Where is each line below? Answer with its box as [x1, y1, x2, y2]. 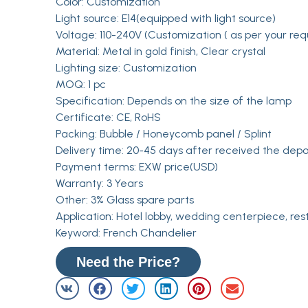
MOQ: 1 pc [55, 77, 106, 91]
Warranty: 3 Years [55, 176, 143, 190]
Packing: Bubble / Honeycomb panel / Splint [55, 126, 272, 140]
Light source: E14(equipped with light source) [55, 11, 276, 25]
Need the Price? [76, 254, 180, 269]
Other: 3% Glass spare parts [55, 192, 194, 206]
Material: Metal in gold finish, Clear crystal [55, 44, 265, 58]
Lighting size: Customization [55, 60, 197, 74]
